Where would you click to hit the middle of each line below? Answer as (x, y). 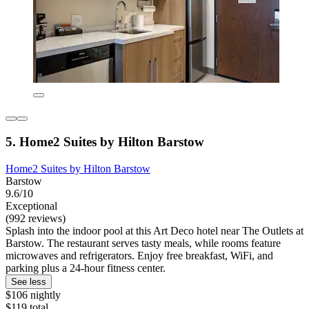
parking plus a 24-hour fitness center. (86, 268)
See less (29, 281)
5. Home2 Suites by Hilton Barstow (105, 141)
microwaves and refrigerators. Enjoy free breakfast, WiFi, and (139, 255)
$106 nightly (33, 295)
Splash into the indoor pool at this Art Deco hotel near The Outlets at (154, 230)
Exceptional (31, 206)
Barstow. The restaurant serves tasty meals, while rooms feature (143, 243)
